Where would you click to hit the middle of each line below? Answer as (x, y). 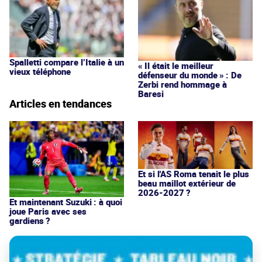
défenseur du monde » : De (190, 75)
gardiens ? (30, 221)
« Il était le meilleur (176, 66)
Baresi (151, 94)
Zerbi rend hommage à (182, 85)
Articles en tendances (61, 104)
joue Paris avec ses (48, 211)
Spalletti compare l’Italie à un (67, 62)
